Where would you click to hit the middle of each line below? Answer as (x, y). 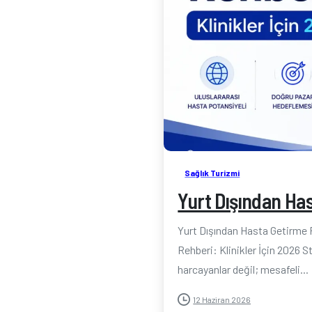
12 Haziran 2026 (222, 299)
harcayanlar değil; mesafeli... (243, 269)
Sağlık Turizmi (212, 173)
